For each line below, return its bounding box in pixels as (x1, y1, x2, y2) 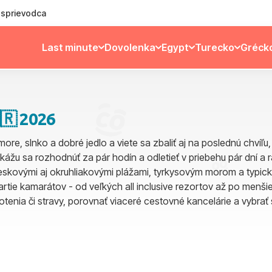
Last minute (41, 41, 98, 53)
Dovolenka (104, 41, 155, 53)
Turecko (194, 41, 234, 53)
